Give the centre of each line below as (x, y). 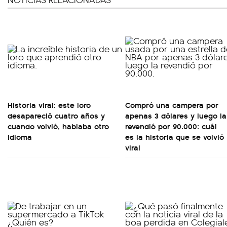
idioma (20, 137)
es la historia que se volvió (175, 137)
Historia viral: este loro (49, 105)
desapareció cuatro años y (56, 115)
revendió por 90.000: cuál (171, 126)
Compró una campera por (172, 105)
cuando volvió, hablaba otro (58, 126)
